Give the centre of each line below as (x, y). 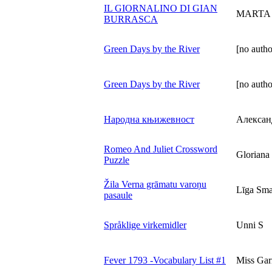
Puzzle (117, 160)
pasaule (118, 195)
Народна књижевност (149, 119)
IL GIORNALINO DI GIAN (161, 8)
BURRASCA (131, 19)
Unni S (250, 225)
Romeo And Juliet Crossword (161, 149)
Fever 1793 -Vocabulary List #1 (165, 260)
